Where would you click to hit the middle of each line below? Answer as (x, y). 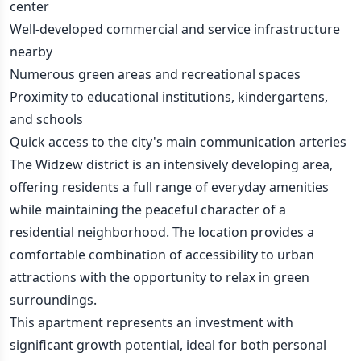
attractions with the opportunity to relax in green (160, 277)
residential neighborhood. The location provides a (162, 232)
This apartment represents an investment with (151, 322)
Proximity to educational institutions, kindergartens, (169, 97)
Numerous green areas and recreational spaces (155, 74)
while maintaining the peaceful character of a (148, 210)
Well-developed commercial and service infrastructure (175, 29)
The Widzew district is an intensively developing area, (171, 164)
